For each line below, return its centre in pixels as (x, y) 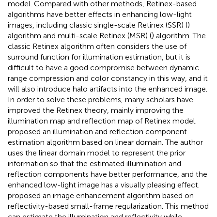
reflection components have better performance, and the (108, 174)
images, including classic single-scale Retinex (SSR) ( (98, 25)
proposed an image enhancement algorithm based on (101, 195)
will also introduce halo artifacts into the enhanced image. (108, 89)
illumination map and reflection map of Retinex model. (102, 121)
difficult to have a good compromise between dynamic (103, 67)
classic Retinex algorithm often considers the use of (97, 46)
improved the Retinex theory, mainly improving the (96, 110)
